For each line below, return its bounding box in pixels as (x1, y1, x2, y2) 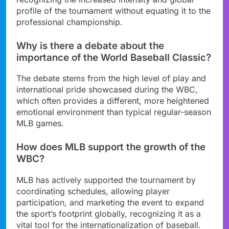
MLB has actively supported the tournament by (16, 175, 196, 185)
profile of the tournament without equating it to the (16, 5, 211, 16)
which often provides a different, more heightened (16, 96, 209, 106)
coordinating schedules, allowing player (16, 186, 170, 196)
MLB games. (16, 118, 64, 129)
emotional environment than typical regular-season (16, 107, 211, 118)
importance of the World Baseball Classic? (16, 51, 211, 63)
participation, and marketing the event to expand (16, 197, 204, 208)
